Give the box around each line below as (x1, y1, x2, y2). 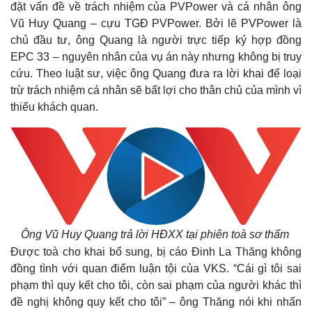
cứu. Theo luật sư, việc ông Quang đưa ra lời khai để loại (10, 68, 302, 79)
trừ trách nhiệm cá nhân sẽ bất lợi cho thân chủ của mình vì (10, 84, 302, 96)
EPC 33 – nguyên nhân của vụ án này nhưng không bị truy (10, 51, 302, 63)
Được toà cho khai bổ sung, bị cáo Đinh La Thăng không (10, 246, 302, 258)
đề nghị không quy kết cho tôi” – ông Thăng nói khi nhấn (10, 296, 302, 308)
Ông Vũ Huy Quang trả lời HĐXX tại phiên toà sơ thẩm (20, 228, 292, 240)
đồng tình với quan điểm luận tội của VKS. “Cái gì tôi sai (10, 263, 302, 274)
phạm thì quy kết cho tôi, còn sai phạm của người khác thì (10, 279, 302, 291)
